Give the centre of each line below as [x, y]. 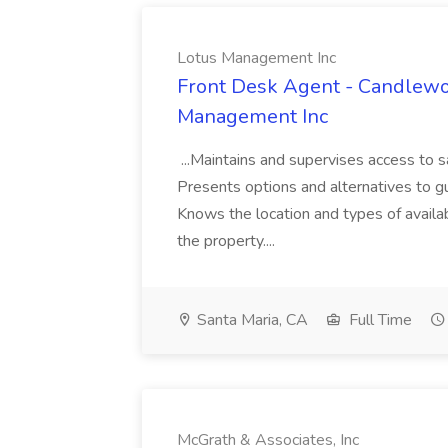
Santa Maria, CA [250, 320]
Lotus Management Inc [256, 58]
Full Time [378, 320]
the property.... [228, 241]
